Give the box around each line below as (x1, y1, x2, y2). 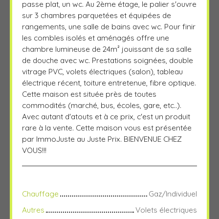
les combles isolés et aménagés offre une (22, 32, 169, 43)
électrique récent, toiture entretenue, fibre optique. (22, 77, 196, 88)
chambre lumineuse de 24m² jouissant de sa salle (22, 44, 192, 54)
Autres (22, 204, 44, 215)
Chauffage (22, 188, 59, 198)
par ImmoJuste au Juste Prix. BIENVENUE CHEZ (22, 133, 182, 144)
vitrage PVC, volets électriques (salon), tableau (22, 66, 183, 76)
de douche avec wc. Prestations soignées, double (22, 55, 193, 65)
